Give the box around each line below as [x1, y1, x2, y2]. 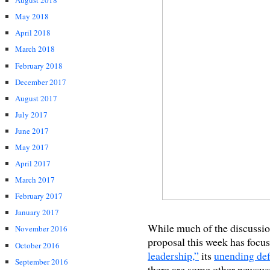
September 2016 [15, 256, 68, 267]
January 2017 [15, 207, 59, 218]
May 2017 [15, 141, 49, 152]
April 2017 [15, 158, 51, 169]
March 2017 [15, 174, 55, 186]
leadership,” [148, 248, 199, 263]
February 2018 [15, 60, 63, 71]
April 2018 [15, 27, 51, 39]
